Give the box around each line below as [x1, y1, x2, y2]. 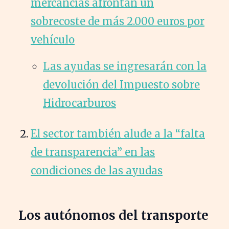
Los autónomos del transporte [18, 207, 209, 223]
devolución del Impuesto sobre [43, 78, 200, 91]
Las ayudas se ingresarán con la [43, 59, 207, 73]
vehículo [31, 33, 75, 46]
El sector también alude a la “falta [31, 127, 205, 140]
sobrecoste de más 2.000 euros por [31, 14, 204, 28]
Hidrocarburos [43, 96, 116, 109]
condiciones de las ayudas [31, 164, 163, 177]
